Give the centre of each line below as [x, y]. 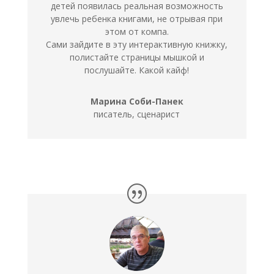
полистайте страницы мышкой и [137, 57]
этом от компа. [137, 32]
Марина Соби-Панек [137, 102]
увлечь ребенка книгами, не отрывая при [137, 19]
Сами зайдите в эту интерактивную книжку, [137, 45]
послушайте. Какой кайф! [137, 70]
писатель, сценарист [137, 114]
